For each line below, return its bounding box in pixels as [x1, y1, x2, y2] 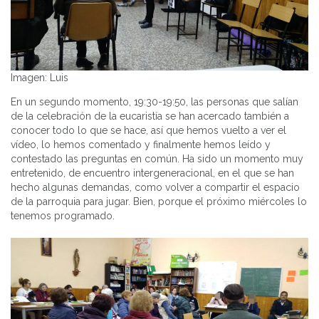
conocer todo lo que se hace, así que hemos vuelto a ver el [11, 125, 286, 137]
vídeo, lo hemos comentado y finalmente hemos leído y [11, 139, 271, 151]
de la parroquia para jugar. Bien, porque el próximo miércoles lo [11, 196, 307, 208]
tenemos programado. [11, 210, 115, 222]
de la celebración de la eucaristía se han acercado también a [11, 110, 289, 122]
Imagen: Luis [11, 72, 68, 84]
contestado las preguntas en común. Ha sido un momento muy [11, 153, 303, 165]
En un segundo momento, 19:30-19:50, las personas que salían [11, 96, 298, 108]
